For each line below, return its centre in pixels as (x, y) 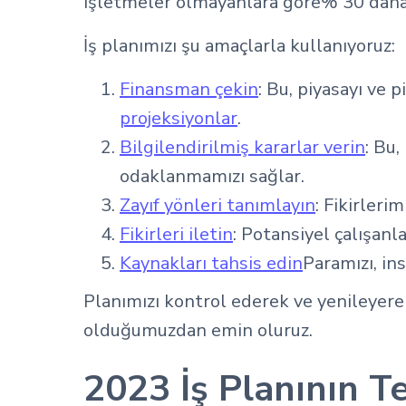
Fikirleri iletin (176, 234)
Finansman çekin (189, 89)
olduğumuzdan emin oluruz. (198, 330)
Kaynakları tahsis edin (211, 263)
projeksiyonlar (179, 118)
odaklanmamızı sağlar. (212, 176)
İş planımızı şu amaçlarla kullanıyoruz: (239, 46)
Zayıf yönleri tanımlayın (217, 205)
